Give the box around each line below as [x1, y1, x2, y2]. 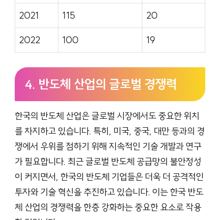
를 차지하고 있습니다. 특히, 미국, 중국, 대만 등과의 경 [15, 125, 205, 137]
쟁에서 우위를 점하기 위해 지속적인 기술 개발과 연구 [15, 140, 201, 153]
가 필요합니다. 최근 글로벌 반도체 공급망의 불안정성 [15, 156, 201, 168]
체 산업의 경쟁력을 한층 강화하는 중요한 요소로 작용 [15, 201, 201, 214]
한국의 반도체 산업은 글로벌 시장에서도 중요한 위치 [15, 110, 199, 122]
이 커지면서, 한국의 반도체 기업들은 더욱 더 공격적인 [15, 171, 204, 183]
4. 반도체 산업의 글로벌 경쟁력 [25, 76, 177, 93]
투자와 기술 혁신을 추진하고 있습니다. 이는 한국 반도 [15, 186, 203, 198]
